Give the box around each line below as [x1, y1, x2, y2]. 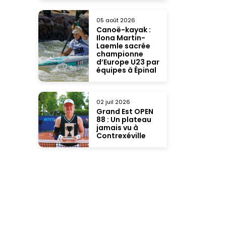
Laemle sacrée [96, 41, 150, 51]
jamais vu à [96, 123, 138, 133]
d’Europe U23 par [96, 57, 159, 67]
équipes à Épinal [96, 65, 156, 75]
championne [96, 49, 143, 59]
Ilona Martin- [96, 33, 145, 43]
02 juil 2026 [96, 98, 130, 106]
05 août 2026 [96, 16, 135, 24]
